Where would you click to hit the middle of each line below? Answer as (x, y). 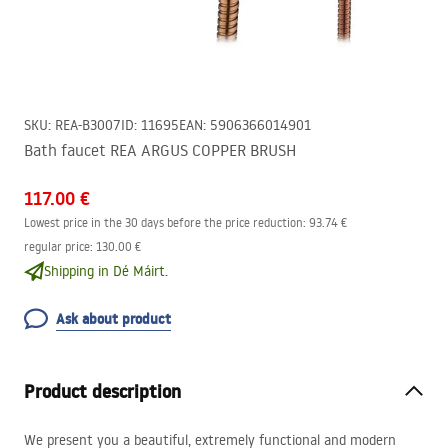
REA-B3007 (88, 125)
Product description (102, 391)
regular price (57, 246)
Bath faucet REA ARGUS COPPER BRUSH (160, 150)
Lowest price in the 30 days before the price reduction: (165, 222)
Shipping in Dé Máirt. (106, 271)
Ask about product (113, 319)
